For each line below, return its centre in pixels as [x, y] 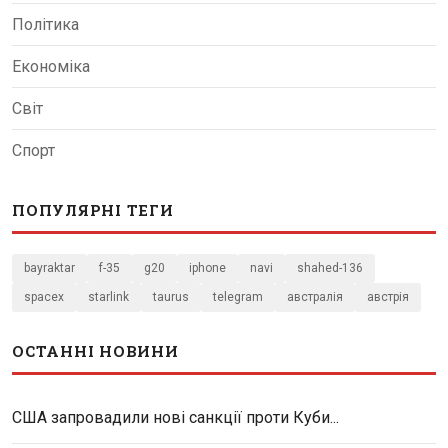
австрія [388, 296]
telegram [238, 296]
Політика [45, 24]
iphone [207, 267]
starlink [108, 296]
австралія [315, 296]
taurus [171, 296]
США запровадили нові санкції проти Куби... [175, 417]
